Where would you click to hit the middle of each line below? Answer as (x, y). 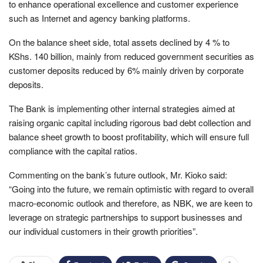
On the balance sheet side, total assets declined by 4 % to (119, 42)
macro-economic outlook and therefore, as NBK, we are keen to (131, 203)
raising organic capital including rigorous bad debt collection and (130, 122)
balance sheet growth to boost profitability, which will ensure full (129, 136)
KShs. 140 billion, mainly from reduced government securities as (131, 56)
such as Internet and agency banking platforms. (100, 18)
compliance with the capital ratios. (73, 150)
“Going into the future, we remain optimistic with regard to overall (131, 188)
